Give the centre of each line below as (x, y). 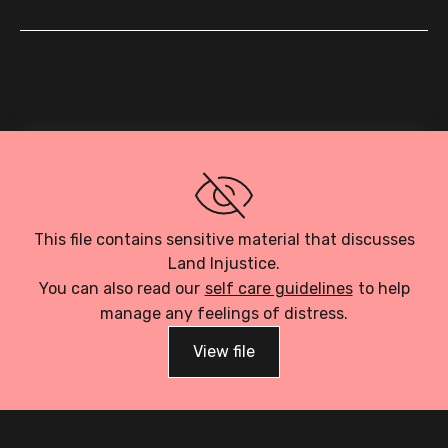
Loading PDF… (224, 158)
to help (383, 288)
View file (224, 351)
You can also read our (119, 288)
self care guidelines (278, 288)
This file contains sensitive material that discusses (224, 239)
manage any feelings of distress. (224, 313)
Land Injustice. (224, 263)
